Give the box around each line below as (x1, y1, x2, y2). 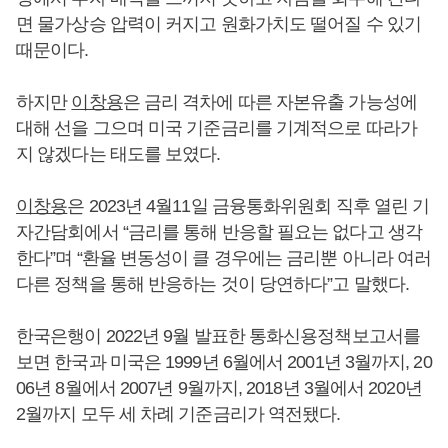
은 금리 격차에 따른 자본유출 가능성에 (122, 92, 417, 112)
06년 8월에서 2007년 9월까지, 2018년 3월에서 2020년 (16, 378, 422, 398)
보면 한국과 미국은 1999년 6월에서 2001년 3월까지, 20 (16, 352, 432, 372)
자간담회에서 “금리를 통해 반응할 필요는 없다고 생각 (16, 222, 422, 242)
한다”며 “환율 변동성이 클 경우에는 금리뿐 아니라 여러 (16, 248, 432, 268)
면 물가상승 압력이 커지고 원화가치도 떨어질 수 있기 (16, 14, 421, 34)
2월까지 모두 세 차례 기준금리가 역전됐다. (16, 404, 341, 424)
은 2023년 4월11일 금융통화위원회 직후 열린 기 (67, 196, 430, 216)
